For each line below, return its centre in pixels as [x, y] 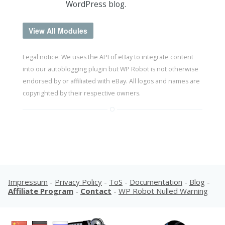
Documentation [156, 182]
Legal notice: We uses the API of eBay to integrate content [108, 57]
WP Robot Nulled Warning [163, 191]
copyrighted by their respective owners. [81, 93]
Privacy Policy [78, 182]
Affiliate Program [41, 191]
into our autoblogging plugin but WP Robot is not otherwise [110, 69]
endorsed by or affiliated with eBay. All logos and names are [111, 81]
